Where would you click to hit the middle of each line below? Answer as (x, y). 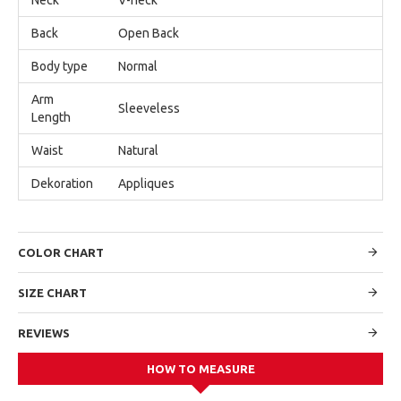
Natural (138, 150)
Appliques (146, 183)
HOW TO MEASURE (200, 368)
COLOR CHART (61, 252)
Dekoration (62, 183)
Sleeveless (149, 108)
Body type (60, 66)
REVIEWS (44, 333)
